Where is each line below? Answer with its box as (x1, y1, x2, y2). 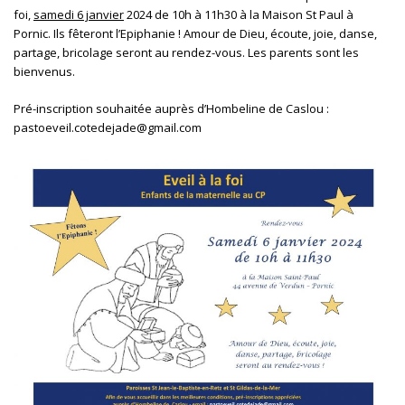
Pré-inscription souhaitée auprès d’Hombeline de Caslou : (14, 100, 329, 117)
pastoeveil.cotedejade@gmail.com (14, 119, 202, 136)
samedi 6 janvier (33, 6, 124, 23)
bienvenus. (14, 63, 75, 80)
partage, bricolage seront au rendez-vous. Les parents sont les (14, 44, 359, 61)
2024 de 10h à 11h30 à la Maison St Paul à (124, 6, 353, 23)
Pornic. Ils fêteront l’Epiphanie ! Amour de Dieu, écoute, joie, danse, (14, 25, 377, 42)
